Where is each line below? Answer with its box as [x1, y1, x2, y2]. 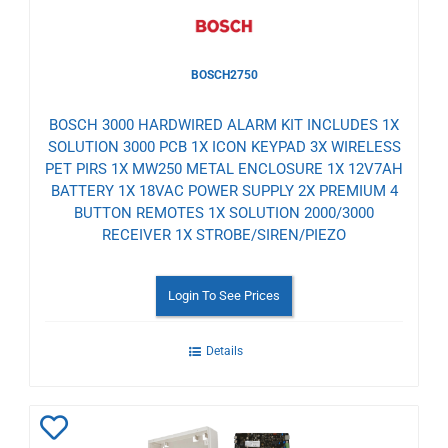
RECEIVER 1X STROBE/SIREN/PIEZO [102, 226, 346, 245]
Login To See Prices [168, 288, 280, 304]
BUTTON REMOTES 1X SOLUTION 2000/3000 [74, 204, 374, 223]
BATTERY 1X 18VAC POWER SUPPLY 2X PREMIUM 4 [50, 182, 398, 201]
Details [205, 344, 243, 359]
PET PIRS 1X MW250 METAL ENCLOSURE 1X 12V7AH [45, 160, 403, 179]
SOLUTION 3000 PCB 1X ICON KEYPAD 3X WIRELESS [47, 138, 401, 157]
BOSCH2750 [190, 68, 258, 83]
